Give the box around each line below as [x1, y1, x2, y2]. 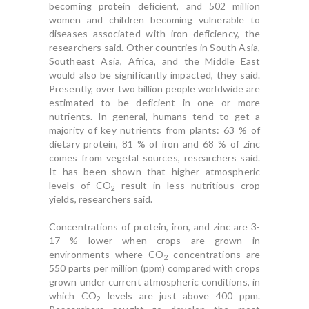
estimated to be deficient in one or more [49, 97, 260, 108]
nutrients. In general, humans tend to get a [49, 110, 260, 122]
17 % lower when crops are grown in [49, 235, 260, 246]
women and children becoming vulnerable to [49, 14, 260, 26]
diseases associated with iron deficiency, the [49, 28, 260, 39]
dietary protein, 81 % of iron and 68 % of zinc [49, 138, 260, 150]
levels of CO [49, 179, 111, 191]
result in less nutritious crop [114, 179, 260, 191]
